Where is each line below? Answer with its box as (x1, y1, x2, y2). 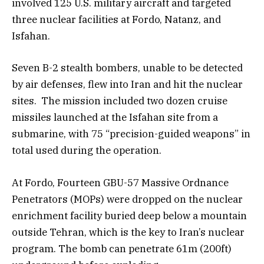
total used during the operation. (12, 144, 161, 157)
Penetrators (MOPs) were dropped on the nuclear (12, 192, 243, 206)
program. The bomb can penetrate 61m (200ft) (12, 242, 232, 255)
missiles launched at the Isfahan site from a (12, 111, 218, 124)
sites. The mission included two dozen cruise (12, 94, 227, 108)
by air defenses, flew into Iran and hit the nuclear (12, 78, 243, 91)
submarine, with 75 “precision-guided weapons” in (12, 127, 250, 141)
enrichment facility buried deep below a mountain (12, 209, 247, 222)
